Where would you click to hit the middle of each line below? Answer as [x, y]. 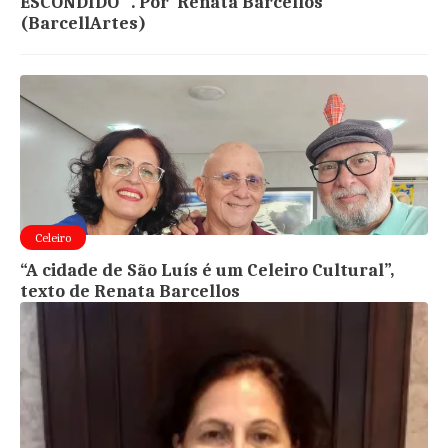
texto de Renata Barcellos [130, 291]
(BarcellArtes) [83, 23]
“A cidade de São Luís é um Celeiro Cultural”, [207, 270]
